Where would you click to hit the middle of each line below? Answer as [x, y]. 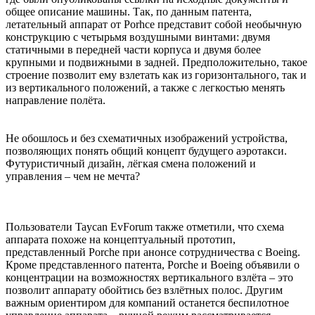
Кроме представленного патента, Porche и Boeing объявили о [153, 264]
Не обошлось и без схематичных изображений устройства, [147, 138]
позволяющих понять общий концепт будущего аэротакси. [146, 150]
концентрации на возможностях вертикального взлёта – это [149, 277]
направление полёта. [56, 100]
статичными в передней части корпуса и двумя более [133, 49]
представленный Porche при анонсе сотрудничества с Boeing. [153, 252]
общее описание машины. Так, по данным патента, [129, 11]
